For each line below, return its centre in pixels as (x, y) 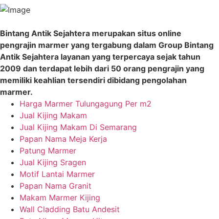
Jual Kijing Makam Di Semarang (78, 127)
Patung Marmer (48, 150)
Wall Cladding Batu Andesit (70, 209)
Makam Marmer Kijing (60, 197)
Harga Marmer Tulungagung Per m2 (86, 103)
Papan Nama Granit (55, 186)
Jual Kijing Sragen (53, 162)
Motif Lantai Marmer (57, 174)
